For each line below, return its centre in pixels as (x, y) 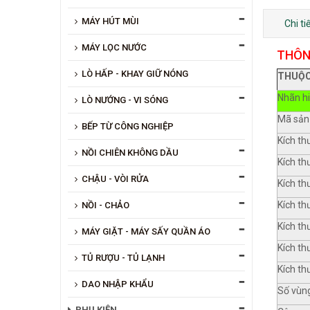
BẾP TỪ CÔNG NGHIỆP (128, 126)
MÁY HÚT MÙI (110, 21)
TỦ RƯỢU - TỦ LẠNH (123, 257)
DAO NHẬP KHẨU (118, 284)
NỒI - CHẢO (106, 205)
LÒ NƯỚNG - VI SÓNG (125, 100)
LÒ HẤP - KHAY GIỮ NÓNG (135, 73)
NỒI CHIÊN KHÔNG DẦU (130, 152)
